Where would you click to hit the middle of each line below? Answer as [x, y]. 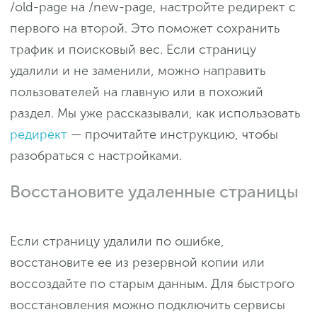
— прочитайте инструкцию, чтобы [173, 135]
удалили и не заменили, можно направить [138, 71]
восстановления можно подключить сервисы [148, 305]
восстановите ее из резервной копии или [137, 263]
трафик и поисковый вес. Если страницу [133, 50]
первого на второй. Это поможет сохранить [145, 29]
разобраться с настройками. [96, 156]
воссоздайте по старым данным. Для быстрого [152, 284]
